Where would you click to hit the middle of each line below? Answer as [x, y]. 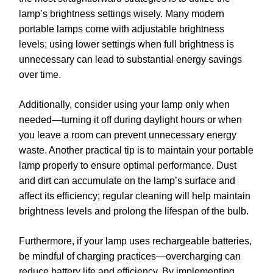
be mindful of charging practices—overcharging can [130, 256]
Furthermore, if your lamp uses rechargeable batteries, [135, 241]
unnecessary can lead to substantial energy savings [130, 59]
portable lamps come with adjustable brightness [122, 29]
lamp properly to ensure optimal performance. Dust [128, 165]
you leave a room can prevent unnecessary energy [128, 135]
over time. [40, 74]
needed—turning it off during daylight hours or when [130, 119]
